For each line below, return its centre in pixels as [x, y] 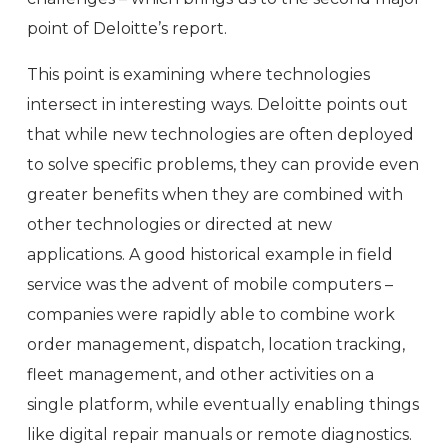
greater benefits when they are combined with [215, 194]
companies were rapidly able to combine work [211, 314]
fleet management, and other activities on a [200, 374]
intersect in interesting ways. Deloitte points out [217, 104]
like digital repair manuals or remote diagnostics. [219, 434]
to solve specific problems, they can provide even [223, 164]
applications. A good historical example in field [210, 254]
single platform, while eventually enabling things [223, 404]
